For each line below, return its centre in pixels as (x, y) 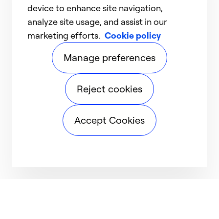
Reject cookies (109, 89)
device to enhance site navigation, (95, 8)
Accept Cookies (109, 120)
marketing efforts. (65, 35)
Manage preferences (109, 57)
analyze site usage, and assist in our (97, 22)
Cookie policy (133, 35)
